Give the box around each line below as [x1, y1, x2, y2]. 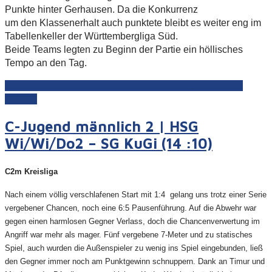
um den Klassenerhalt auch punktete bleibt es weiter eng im [5, 17, 261, 28]
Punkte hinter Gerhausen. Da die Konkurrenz [5, 4, 198, 15]
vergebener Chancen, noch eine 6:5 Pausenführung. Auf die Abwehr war [5, 203, 256, 212]
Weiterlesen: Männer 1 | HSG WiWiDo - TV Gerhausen [5, 80, 243, 91]
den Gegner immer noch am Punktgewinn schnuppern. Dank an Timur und [5, 256, 265, 266]
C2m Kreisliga [5, 166, 58, 176]
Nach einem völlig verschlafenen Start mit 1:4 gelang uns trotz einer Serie [5, 189, 267, 199]
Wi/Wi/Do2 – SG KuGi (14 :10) [5, 134, 212, 152]
